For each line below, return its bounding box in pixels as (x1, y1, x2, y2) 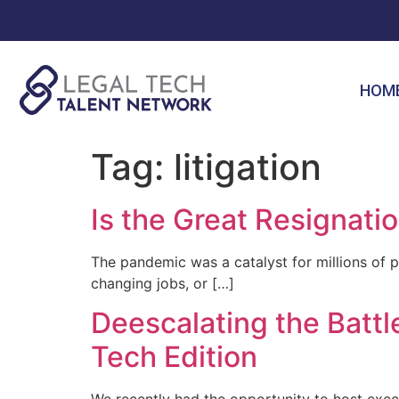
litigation (174, 145, 322, 189)
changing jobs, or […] (91, 274, 234, 292)
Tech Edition (91, 339, 257, 375)
